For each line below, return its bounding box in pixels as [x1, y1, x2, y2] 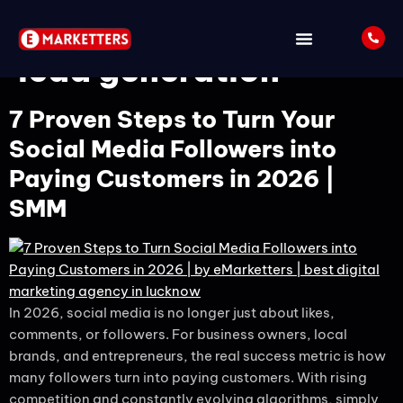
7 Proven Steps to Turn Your [9, 104, 335, 134]
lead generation [18, 49, 280, 91]
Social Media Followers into [9, 134, 336, 164]
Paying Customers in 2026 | [9, 164, 336, 193]
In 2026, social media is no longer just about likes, [9, 304, 335, 321]
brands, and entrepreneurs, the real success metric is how [9, 347, 386, 364]
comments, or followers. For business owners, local [9, 326, 347, 343]
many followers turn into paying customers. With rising [9, 369, 367, 386]
